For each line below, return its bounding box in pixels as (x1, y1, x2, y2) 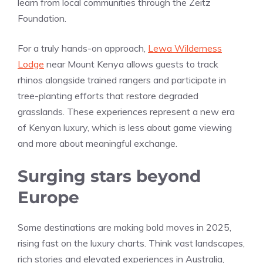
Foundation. (18, 12, 69, 24)
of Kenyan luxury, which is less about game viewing (18, 121, 232, 133)
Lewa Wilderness (148, 42, 222, 54)
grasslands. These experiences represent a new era (18, 105, 235, 117)
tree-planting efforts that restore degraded (18, 89, 198, 102)
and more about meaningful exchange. (18, 137, 177, 149)
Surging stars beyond (18, 166, 201, 186)
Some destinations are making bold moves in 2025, (18, 221, 231, 233)
